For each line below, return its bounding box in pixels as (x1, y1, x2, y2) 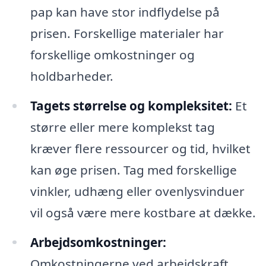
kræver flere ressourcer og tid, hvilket (30, 140, 251, 157)
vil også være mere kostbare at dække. (30, 204, 256, 221)
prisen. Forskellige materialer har (30, 24, 224, 42)
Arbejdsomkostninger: (30, 233, 166, 251)
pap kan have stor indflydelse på (30, 3, 220, 20)
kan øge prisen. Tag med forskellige (30, 161, 237, 178)
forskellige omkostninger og (30, 46, 195, 63)
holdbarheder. (30, 67, 113, 84)
